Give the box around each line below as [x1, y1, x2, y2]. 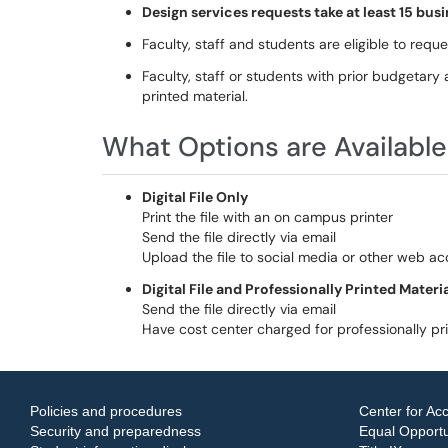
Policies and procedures [30, 403, 182, 419]
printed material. [142, 87, 248, 105]
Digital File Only [142, 188, 248, 206]
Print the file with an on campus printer [142, 208, 393, 226]
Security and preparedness [30, 423, 201, 439]
